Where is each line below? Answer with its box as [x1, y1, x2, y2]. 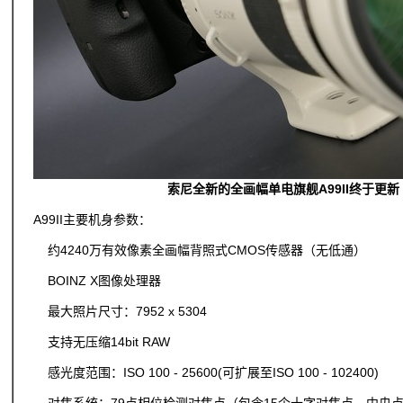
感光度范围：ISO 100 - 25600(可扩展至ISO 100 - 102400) [33, 365, 379, 380]
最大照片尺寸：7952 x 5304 [33, 304, 207, 318]
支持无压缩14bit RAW [33, 335, 170, 349]
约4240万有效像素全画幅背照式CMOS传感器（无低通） [33, 243, 366, 257]
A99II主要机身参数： [33, 212, 151, 227]
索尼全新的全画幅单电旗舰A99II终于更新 [166, 182, 399, 196]
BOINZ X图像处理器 [33, 273, 161, 288]
